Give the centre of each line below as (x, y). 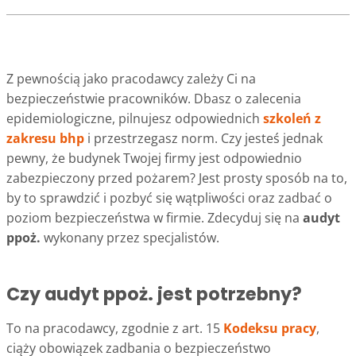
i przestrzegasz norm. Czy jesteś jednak (203, 138)
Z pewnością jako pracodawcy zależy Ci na (131, 78)
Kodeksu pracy (270, 329)
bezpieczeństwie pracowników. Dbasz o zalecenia (154, 98)
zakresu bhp (45, 138)
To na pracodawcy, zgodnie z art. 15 (115, 329)
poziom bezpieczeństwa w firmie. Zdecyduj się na (155, 217)
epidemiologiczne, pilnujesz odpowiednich (135, 118)
